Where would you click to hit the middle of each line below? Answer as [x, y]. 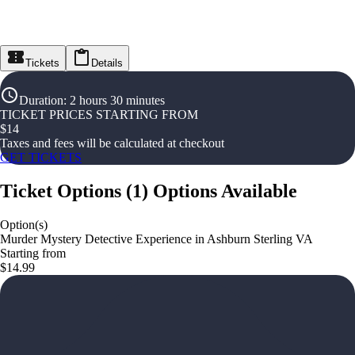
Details [107, 63]
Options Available [225, 191]
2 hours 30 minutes [117, 100]
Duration [41, 100]
